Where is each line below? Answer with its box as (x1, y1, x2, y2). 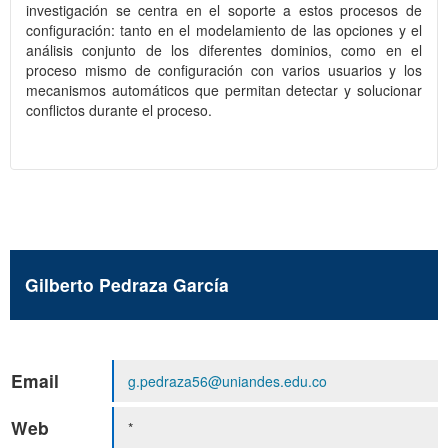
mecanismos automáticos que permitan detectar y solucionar (26, 80, 422, 101)
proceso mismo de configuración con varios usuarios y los (26, 60, 422, 81)
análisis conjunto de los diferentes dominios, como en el (26, 40, 422, 61)
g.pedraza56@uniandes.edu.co (128, 371, 327, 392)
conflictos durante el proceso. (26, 100, 212, 121)
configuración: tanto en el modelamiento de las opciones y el (26, 20, 422, 41)
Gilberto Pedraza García (25, 272, 229, 298)
